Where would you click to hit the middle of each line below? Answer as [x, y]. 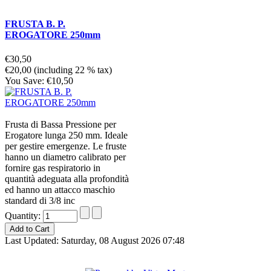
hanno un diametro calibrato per [65, 157]
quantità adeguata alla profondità [67, 178]
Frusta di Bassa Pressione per [60, 124]
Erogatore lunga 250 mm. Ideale [66, 135]
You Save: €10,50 [39, 80]
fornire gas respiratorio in [53, 168]
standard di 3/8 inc [40, 200]
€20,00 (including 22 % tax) [58, 70]
